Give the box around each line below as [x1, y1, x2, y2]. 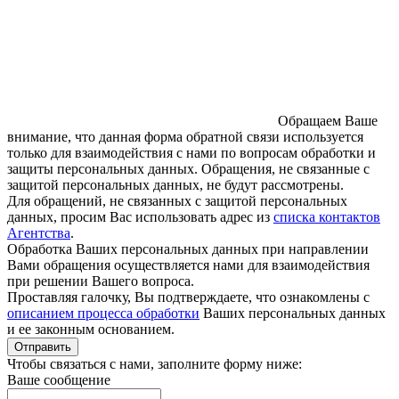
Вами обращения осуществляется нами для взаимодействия [7, 256, 370, 273]
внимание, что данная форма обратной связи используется [7, 128, 363, 144]
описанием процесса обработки [7, 305, 199, 321]
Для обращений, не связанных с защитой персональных [7, 192, 347, 208]
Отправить [14, 339, 71, 354]
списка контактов [273, 208, 380, 224]
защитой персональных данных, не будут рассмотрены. [7, 176, 344, 192]
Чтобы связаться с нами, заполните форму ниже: [7, 355, 302, 371]
